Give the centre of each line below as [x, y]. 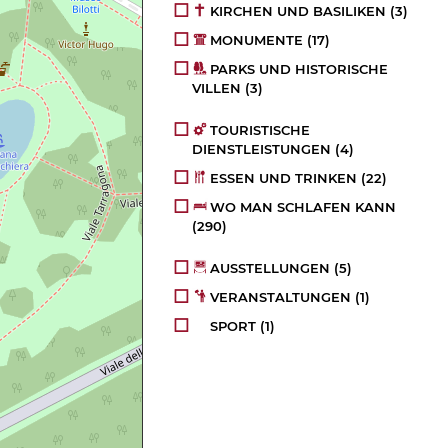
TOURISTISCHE [260, 130]
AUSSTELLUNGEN [270, 268]
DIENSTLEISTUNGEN [262, 149]
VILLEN [217, 88]
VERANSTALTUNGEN [281, 297]
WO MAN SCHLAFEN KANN [303, 207]
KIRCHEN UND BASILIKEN [298, 11]
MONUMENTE [257, 40]
